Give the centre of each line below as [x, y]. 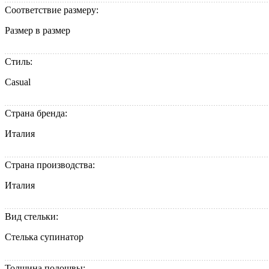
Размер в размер [38, 31]
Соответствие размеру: [53, 10]
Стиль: [20, 62]
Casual [18, 82]
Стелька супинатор [44, 237]
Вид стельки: [33, 217]
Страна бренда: [37, 113]
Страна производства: [51, 165]
